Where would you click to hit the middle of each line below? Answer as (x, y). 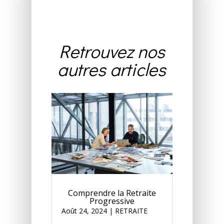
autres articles (112, 69)
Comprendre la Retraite (112, 193)
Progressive (112, 201)
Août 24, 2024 (84, 211)
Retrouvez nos (112, 51)
